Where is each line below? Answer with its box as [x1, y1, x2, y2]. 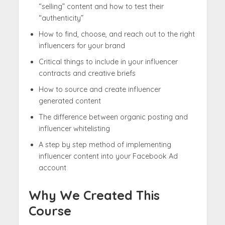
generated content [38, 96, 101, 106]
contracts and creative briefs [38, 69, 136, 78]
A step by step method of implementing [38, 140, 171, 150]
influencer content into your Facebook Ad [38, 152, 178, 161]
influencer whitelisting [38, 124, 110, 134]
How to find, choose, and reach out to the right [38, 30, 195, 39]
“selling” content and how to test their [38, 2, 164, 12]
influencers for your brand [38, 41, 125, 51]
